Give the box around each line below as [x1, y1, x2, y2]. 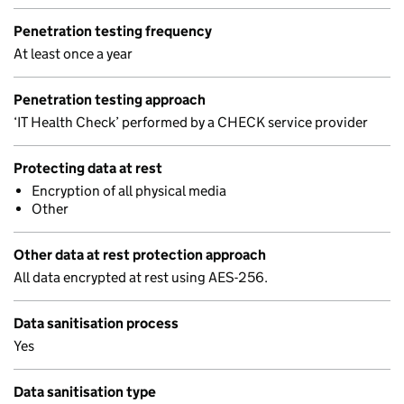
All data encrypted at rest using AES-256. [14, 269, 268, 286]
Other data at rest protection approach [14, 246, 266, 263]
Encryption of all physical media [32, 182, 226, 199]
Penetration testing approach [14, 91, 206, 108]
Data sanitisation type [14, 383, 156, 400]
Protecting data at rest [14, 160, 162, 177]
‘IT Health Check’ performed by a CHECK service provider [14, 114, 368, 131]
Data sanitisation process [14, 315, 179, 332]
